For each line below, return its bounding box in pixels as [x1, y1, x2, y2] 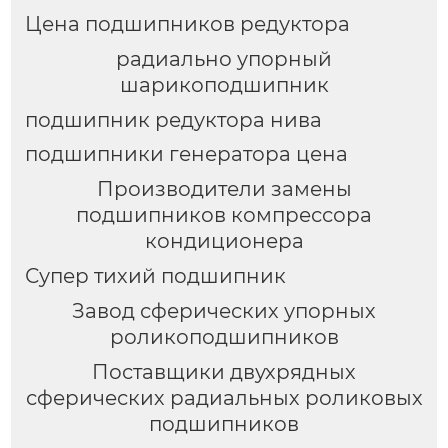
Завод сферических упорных [72, 299, 376, 324]
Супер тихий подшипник [24, 264, 286, 289]
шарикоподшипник [119, 72, 329, 97]
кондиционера [144, 229, 304, 254]
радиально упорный [116, 46, 332, 71]
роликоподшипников [109, 325, 339, 350]
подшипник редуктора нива [24, 107, 322, 132]
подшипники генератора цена [24, 142, 348, 167]
